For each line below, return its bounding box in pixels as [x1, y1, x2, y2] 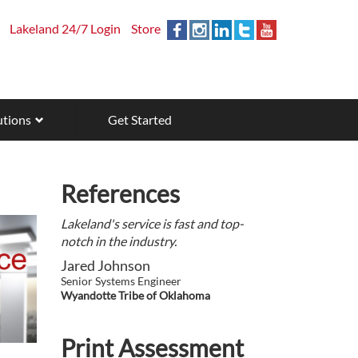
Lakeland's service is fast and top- [61, 216, 244, 232]
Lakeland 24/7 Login [10, 21, 121, 36]
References [61, 179, 180, 209]
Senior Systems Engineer [61, 274, 181, 288]
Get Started [107, 112, 172, 128]
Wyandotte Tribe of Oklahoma [61, 288, 210, 303]
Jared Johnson [61, 257, 150, 275]
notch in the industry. [61, 233, 177, 249]
